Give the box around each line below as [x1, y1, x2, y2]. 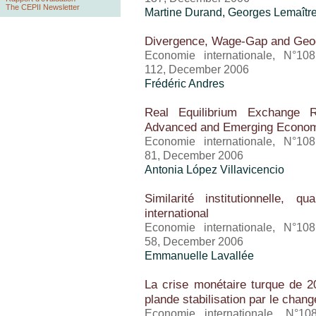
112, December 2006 [145, 63, 249, 75]
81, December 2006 [145, 150, 243, 162]
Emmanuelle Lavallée [145, 250, 254, 262]
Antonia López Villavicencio [145, 164, 284, 176]
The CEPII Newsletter [6, 3, 80, 11]
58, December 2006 [145, 236, 243, 248]
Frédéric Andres [145, 78, 224, 90]
